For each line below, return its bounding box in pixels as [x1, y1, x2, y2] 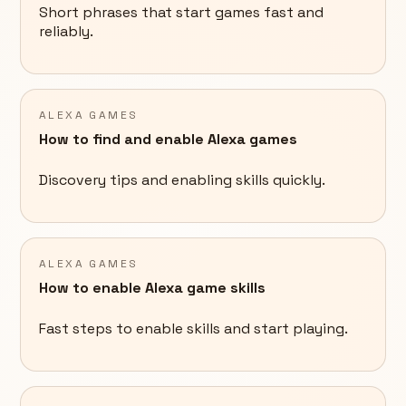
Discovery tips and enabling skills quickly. [39, 170, 325, 190]
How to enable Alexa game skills [39, 278, 266, 298]
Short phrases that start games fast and [39, 3, 324, 23]
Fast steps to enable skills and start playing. [39, 319, 348, 339]
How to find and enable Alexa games [39, 130, 297, 150]
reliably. [39, 22, 93, 42]
